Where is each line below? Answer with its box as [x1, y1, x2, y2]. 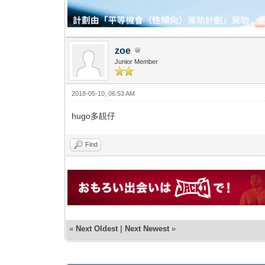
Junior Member [115, 57, 159, 65]
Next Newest [125, 224, 170, 233]
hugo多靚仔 [72, 111, 116, 121]
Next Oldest [76, 224, 118, 233]
